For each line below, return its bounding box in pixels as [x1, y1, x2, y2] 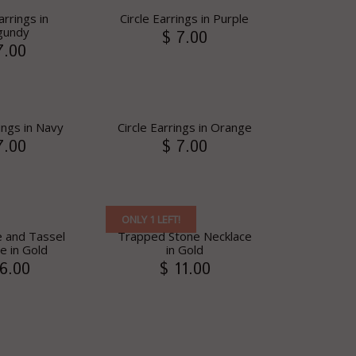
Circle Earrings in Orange [117, 119, 252, 135]
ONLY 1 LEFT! [122, 212, 180, 226]
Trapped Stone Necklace [117, 228, 252, 244]
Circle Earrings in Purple [120, 10, 249, 26]
